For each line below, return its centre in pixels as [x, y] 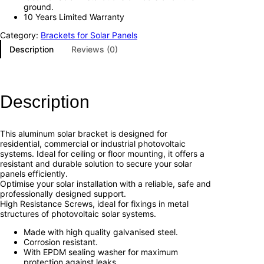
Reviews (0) [95, 49]
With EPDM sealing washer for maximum [101, 252]
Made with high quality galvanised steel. [101, 232]
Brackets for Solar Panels [89, 35]
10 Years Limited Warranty [74, 16]
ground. [39, 6]
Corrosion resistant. [61, 242]
